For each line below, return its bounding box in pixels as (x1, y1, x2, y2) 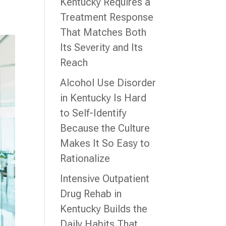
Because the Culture (60, 122, 150, 134)
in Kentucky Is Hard (60, 92, 147, 104)
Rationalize (60, 152, 110, 164)
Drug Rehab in (60, 188, 122, 200)
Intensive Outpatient (60, 173, 150, 185)
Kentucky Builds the (60, 203, 148, 215)
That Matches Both (60, 26, 147, 38)
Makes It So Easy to (60, 137, 150, 149)
